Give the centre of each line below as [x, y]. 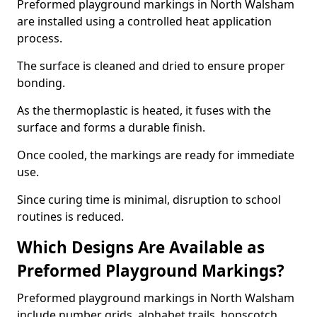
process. [40, 38]
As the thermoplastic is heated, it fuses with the [144, 110]
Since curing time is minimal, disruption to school [149, 200]
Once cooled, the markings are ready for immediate [156, 155]
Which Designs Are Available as [141, 247]
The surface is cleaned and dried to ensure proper [151, 66]
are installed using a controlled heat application [144, 21]
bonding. [41, 83]
